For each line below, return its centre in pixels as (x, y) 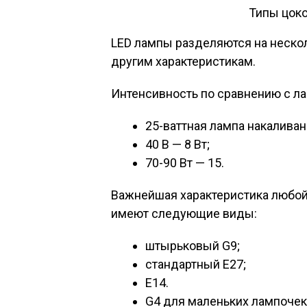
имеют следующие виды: (184, 213)
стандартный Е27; (196, 264)
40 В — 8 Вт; (177, 144)
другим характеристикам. (183, 61)
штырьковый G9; (193, 246)
